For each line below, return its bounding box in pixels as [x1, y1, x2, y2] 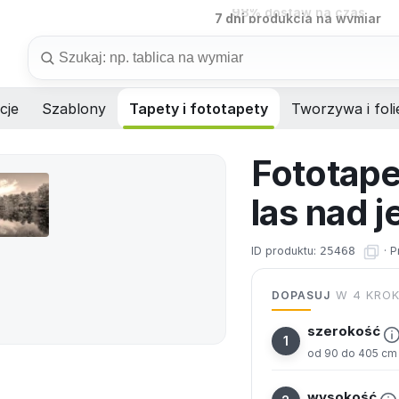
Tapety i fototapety [129, 100, 268, 118]
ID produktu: [250, 244, 320, 258]
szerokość [306, 322, 380, 339]
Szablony [42, 100, 106, 118]
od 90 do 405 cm [306, 346, 397, 360]
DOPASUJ [271, 289, 331, 303]
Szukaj [28, 36, 73, 54]
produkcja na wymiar [245, 8, 382, 24]
